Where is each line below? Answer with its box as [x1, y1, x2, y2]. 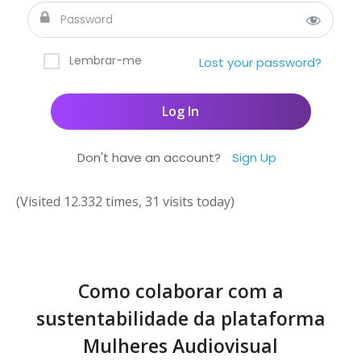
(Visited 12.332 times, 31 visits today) [16, 193, 234, 210]
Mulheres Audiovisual [83, 333, 278, 359]
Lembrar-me [69, 52, 142, 68]
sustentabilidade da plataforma [35, 305, 326, 332]
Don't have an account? [77, 149, 224, 166]
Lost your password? [199, 54, 322, 71]
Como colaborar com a [77, 278, 284, 305]
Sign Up [231, 149, 276, 166]
